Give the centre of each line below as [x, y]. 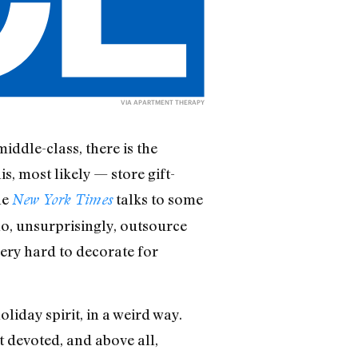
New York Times [62, 200]
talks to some [157, 199]
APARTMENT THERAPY [169, 103]
